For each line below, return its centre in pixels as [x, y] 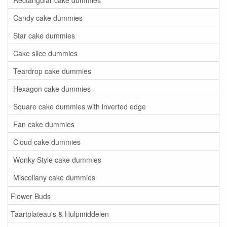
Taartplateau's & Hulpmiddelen [60, 214]
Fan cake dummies [44, 124]
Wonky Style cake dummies [57, 159]
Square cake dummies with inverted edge [80, 106]
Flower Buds [31, 196]
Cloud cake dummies [47, 142]
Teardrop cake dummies [52, 71]
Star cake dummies [44, 35]
